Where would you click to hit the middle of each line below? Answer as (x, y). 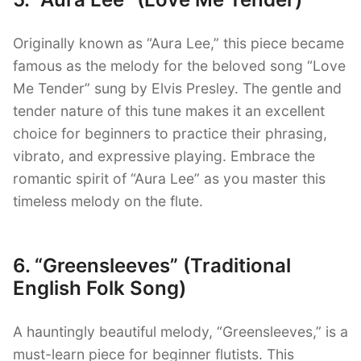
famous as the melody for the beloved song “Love (179, 66)
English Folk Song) (100, 288)
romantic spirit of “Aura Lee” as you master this (169, 179)
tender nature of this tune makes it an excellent (169, 111)
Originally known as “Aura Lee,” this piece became (178, 44)
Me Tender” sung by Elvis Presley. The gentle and (177, 89)
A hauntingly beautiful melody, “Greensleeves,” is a (180, 331)
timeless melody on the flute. (108, 201)
